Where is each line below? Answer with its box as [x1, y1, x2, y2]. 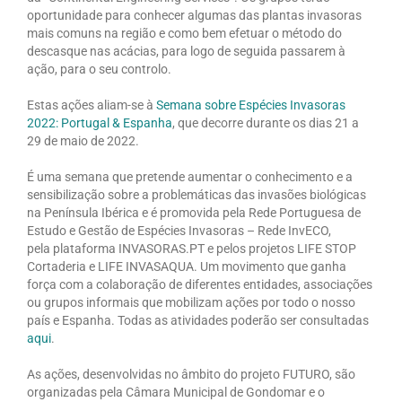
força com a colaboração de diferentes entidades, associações [26, 276, 372, 292]
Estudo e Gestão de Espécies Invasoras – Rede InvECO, [26, 223, 331, 238]
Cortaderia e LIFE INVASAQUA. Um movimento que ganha [26, 258, 346, 274]
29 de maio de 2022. [26, 133, 139, 148]
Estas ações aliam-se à [26, 97, 156, 112]
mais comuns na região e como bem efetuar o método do [26, 25, 342, 40]
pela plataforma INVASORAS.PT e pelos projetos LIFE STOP [26, 240, 356, 256]
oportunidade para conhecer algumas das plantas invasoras [26, 7, 362, 22]
